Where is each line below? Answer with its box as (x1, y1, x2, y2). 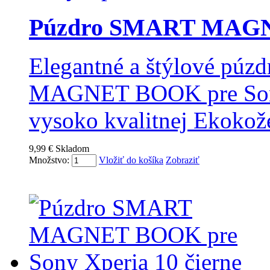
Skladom (55, 143, 89, 154)
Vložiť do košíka (99, 155, 163, 166)
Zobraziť (166, 155, 199, 166)
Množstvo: (29, 155, 69, 166)
